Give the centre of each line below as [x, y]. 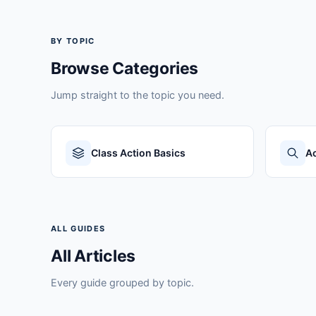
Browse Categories [125, 68]
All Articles [93, 256]
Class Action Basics [138, 152]
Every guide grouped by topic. [122, 282]
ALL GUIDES [78, 228]
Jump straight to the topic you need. [138, 95]
